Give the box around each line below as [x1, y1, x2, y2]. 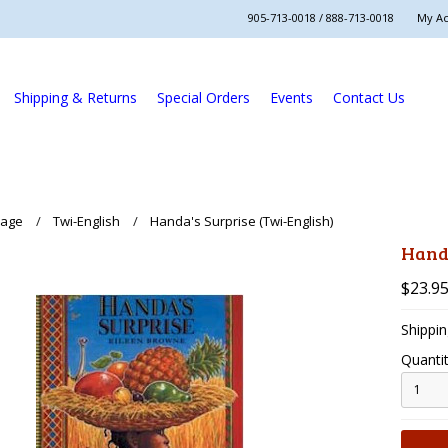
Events [270, 88, 314, 107]
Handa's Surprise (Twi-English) [150, 212, 334, 230]
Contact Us [333, 88, 406, 107]
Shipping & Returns [14, 88, 138, 107]
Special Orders [157, 88, 251, 107]
